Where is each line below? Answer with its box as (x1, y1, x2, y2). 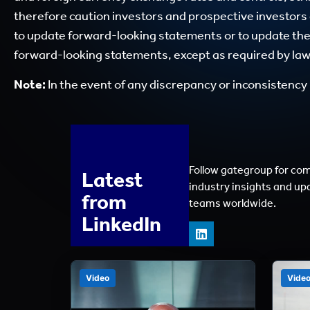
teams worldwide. (189, 196, 276, 210)
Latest (82, 167, 143, 193)
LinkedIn (82, 212, 161, 237)
